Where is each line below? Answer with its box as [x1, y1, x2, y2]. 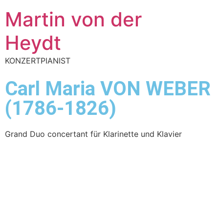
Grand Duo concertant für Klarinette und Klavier [5, 129, 182, 139]
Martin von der [5, 7, 142, 31]
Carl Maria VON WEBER [5, 77, 211, 100]
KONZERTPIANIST [5, 56, 70, 66]
